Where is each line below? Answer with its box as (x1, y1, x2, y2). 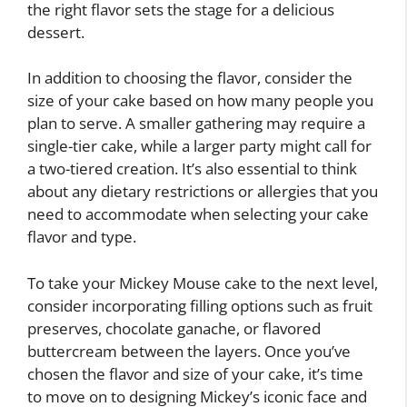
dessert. (27, 21, 84, 43)
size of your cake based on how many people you (27, 90, 373, 112)
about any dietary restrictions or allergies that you (27, 181, 378, 203)
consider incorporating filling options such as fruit (27, 294, 372, 316)
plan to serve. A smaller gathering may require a (27, 113, 365, 134)
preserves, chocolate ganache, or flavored (27, 317, 321, 339)
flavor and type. (27, 226, 136, 248)
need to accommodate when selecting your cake (27, 203, 369, 225)
